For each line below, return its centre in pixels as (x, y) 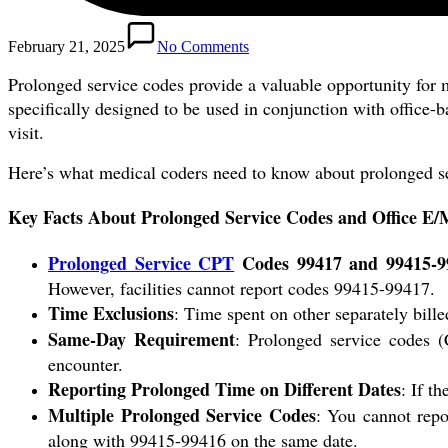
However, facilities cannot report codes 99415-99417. (241, 288)
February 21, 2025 (66, 46)
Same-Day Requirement (141, 339)
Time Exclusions (111, 313)
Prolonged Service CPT (141, 263)
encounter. (85, 364)
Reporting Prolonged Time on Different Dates (224, 389)
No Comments (203, 46)
